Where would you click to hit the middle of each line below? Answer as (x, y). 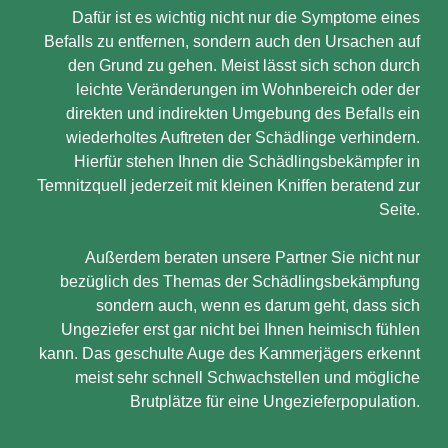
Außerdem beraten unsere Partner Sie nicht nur (252, 257)
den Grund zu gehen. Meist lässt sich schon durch (244, 65)
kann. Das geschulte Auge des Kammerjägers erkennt (229, 353)
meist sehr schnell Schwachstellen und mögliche (247, 377)
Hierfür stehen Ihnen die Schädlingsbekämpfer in (247, 161)
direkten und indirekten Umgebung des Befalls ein (243, 113)
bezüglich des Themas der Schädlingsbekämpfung (240, 281)
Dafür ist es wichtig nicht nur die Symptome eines (246, 17)
